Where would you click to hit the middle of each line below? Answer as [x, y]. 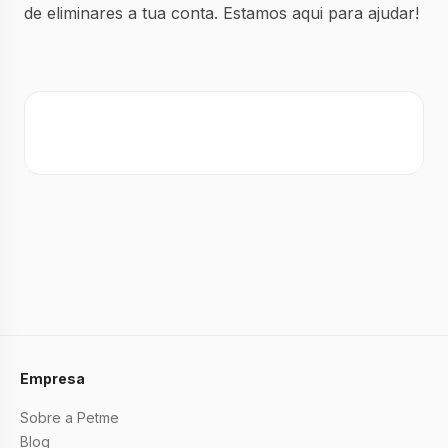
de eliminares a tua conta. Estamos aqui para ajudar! [221, 13]
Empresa [52, 378]
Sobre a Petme [69, 417]
